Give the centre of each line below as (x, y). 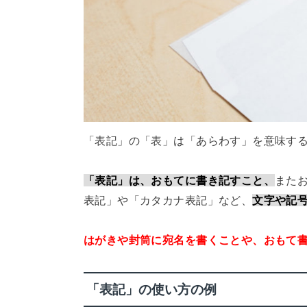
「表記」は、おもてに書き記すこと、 (180, 180)
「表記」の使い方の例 (151, 289)
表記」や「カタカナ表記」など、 (168, 200)
